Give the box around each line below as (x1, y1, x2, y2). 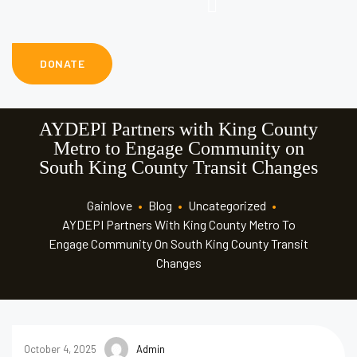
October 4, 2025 (24, 342, 96, 355)
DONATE (40, 57, 84, 70)
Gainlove (86, 198, 132, 213)
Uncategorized (187, 198, 266, 213)
